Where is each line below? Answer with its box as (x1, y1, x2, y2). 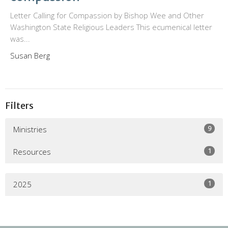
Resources (13, 146, 51, 157)
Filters (5, 100, 34, 112)
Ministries (13, 124, 47, 134)
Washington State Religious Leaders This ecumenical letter (10, 22, 212, 33)
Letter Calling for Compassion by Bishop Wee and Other (10, 10, 204, 21)
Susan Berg (10, 50, 50, 61)
